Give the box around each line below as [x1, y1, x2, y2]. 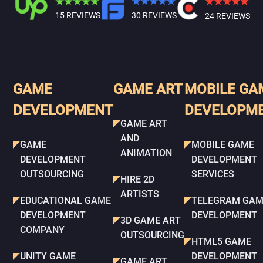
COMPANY [20, 224, 65, 235]
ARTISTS [120, 188, 159, 200]
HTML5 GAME [191, 236, 251, 247]
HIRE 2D [120, 174, 154, 185]
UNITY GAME [20, 251, 76, 262]
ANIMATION [120, 147, 172, 159]
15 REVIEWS [55, 11, 101, 21]
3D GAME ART [120, 215, 181, 226]
